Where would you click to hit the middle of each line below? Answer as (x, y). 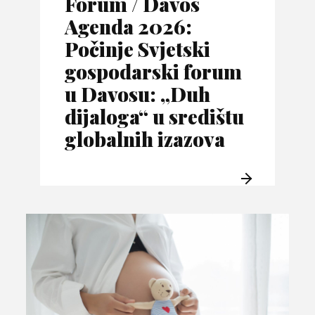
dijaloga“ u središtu (155, 117)
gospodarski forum (154, 72)
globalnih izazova (145, 139)
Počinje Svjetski (138, 49)
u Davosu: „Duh (138, 94)
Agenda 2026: (129, 27)
